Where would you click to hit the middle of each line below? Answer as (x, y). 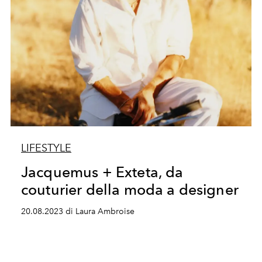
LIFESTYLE (46, 148)
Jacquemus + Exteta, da (102, 172)
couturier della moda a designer (130, 189)
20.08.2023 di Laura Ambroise (77, 211)
